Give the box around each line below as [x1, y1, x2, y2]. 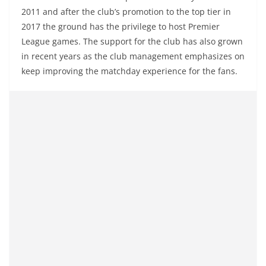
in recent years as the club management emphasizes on [21, 50, 245, 62]
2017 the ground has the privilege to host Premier [21, 20, 220, 32]
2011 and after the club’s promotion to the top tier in [21, 5, 231, 17]
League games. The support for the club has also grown [21, 35, 243, 47]
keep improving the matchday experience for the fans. [21, 65, 237, 77]
